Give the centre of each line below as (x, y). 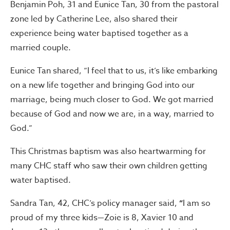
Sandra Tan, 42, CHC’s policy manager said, (94, 203)
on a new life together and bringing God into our (102, 85)
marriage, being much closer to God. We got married (112, 99)
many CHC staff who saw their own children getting (109, 166)
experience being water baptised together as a (99, 33)
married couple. (41, 47)
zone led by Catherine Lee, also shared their (94, 19)
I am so (197, 203)
